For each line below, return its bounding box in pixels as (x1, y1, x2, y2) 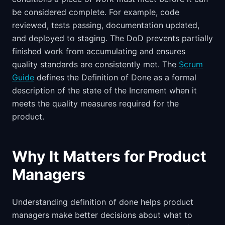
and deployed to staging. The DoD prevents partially (12, 33, 213, 43)
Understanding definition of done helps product (12, 197, 193, 207)
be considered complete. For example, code (12, 7, 179, 17)
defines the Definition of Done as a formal (34, 72, 196, 82)
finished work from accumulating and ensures (12, 46, 185, 56)
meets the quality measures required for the (12, 98, 179, 108)
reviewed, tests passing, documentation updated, (12, 20, 199, 30)
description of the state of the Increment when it (12, 85, 197, 95)
